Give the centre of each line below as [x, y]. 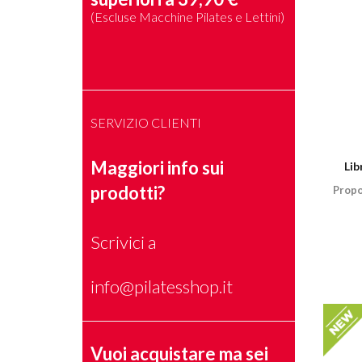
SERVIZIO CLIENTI [146, 122]
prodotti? [128, 193]
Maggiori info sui [157, 168]
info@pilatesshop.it [162, 286]
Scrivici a [123, 242]
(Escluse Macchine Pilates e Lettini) [187, 17]
